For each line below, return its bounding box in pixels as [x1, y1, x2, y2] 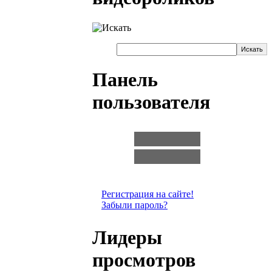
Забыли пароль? [101, 199, 168, 210]
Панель [92, 69, 158, 91]
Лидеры [92, 226, 162, 249]
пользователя [92, 91, 210, 114]
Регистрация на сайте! [101, 188, 194, 199]
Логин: [95, 133, 124, 144]
